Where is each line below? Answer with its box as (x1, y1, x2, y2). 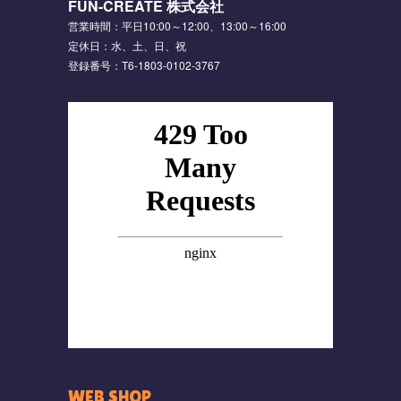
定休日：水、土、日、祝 (67, 37, 186, 53)
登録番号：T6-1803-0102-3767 (67, 56, 220, 73)
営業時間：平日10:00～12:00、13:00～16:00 (67, 17, 286, 33)
